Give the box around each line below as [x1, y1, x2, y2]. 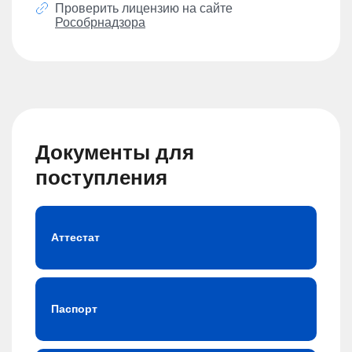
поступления [35, 165, 167, 189]
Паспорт [51, 302, 97, 315]
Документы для [35, 140, 194, 164]
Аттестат [51, 230, 100, 244]
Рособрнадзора [55, 15, 145, 29]
